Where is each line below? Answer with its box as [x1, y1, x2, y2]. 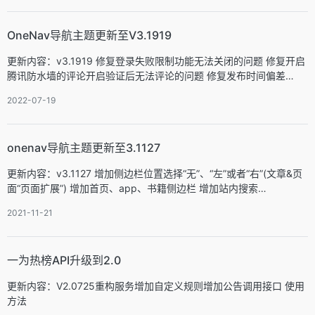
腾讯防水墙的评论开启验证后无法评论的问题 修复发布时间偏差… [7, 70, 294, 82]
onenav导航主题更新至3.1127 [7, 141, 160, 155]
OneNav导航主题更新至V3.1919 [7, 28, 172, 42]
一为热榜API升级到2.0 [7, 253, 121, 267]
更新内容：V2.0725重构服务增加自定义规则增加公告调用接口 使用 [7, 280, 304, 292]
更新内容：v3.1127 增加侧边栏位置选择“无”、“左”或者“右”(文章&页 [7, 167, 302, 179]
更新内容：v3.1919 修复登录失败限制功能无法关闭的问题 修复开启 [7, 55, 305, 67]
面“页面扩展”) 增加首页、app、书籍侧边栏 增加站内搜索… [7, 182, 266, 194]
